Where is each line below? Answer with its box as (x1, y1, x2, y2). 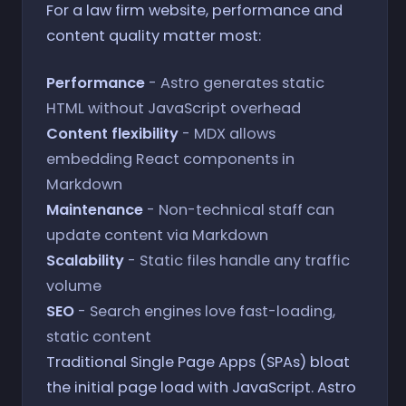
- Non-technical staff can (142, 199, 334, 221)
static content (45, 326, 151, 348)
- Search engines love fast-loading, (73, 301, 335, 323)
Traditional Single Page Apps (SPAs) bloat (45, 352, 350, 373)
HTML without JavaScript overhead (45, 98, 301, 120)
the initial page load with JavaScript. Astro (45, 377, 356, 399)
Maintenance (45, 199, 143, 221)
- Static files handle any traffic (123, 250, 350, 272)
